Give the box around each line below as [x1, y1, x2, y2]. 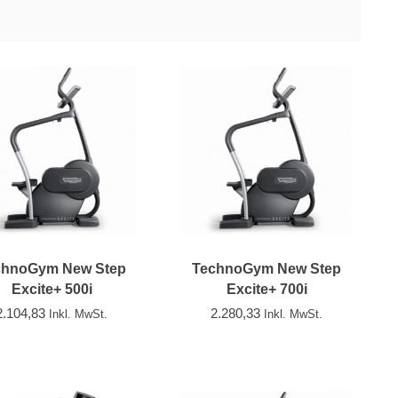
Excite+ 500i [11, 282, 92, 298]
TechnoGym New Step [192, 261, 342, 277]
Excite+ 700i [226, 282, 307, 298]
